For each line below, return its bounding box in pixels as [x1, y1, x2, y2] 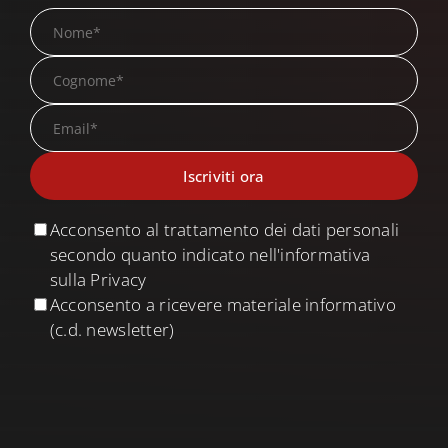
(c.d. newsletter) [49, 318, 175, 342]
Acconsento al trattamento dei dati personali [49, 218, 400, 242]
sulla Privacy [49, 268, 147, 292]
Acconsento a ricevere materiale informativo [49, 293, 396, 317]
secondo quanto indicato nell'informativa [49, 243, 371, 267]
